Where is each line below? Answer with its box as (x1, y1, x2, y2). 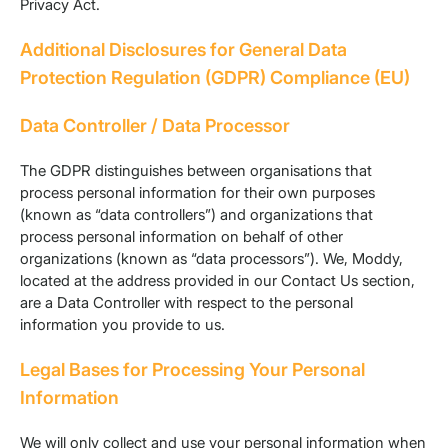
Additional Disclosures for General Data (20, 39, 347, 61)
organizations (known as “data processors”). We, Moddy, (20, 249, 403, 269)
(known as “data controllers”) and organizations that (20, 205, 373, 225)
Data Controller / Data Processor (20, 115, 290, 137)
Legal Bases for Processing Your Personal (20, 359, 365, 381)
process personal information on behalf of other (20, 227, 343, 247)
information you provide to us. (20, 315, 225, 335)
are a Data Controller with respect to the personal (20, 293, 353, 313)
